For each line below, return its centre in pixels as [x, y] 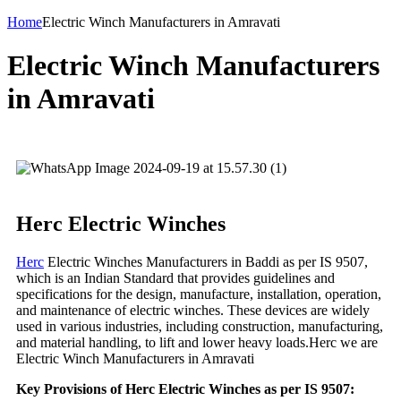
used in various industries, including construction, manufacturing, [200, 326]
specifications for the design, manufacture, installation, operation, [199, 294]
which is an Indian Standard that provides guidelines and [175, 277]
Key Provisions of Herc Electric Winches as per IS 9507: [185, 388]
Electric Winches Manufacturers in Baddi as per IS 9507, [206, 261]
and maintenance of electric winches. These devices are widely [193, 310]
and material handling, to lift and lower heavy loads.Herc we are [197, 342]
